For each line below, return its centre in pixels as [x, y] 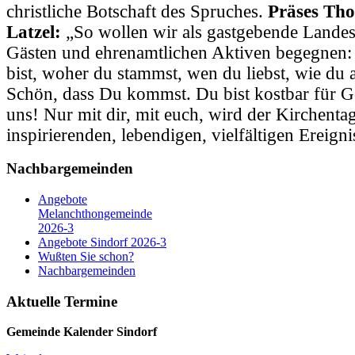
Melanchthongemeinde [95, 214]
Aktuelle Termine [62, 301]
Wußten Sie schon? [86, 256]
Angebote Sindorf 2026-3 [102, 242]
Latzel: [34, 32]
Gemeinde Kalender [60, 332]
